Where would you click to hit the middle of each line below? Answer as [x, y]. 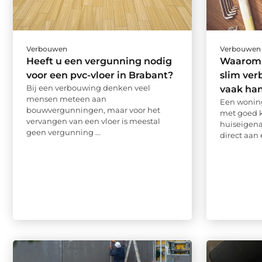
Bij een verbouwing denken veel [88, 88]
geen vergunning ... [63, 132]
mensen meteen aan [66, 99]
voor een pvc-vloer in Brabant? [100, 75]
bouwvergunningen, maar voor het [93, 110]
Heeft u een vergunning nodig [99, 61]
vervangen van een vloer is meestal [93, 121]
